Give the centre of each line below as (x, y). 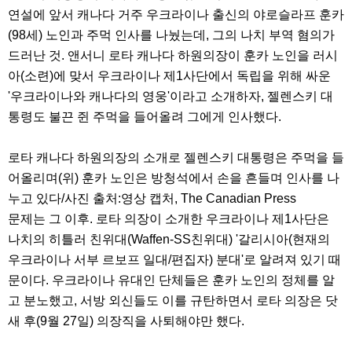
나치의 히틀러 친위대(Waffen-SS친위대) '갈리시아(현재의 (169, 240)
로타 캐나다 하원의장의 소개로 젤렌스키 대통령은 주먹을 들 (176, 158)
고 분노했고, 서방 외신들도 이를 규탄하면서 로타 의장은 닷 (173, 301)
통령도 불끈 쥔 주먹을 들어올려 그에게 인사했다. (145, 117)
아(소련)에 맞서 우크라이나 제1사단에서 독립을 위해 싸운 (169, 76)
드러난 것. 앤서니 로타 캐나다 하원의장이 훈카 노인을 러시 (173, 56)
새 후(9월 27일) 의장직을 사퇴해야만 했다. (128, 321)
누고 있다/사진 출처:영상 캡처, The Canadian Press (152, 199)
